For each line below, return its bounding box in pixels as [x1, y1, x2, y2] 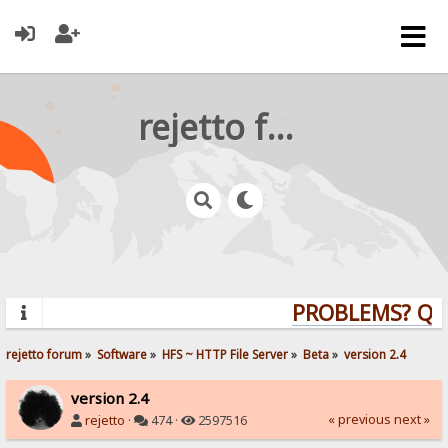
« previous [327, 410, 391, 428]
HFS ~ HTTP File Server [162, 345, 289, 362]
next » [393, 410, 430, 428]
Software [97, 345, 148, 362]
